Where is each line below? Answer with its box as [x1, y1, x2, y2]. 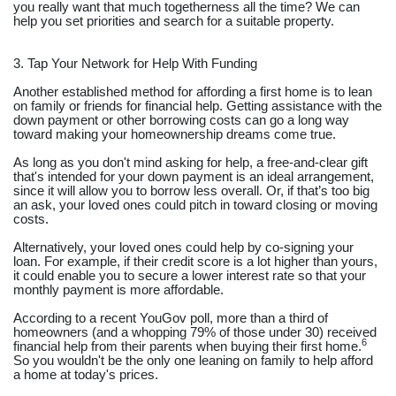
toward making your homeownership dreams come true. [13, 126, 336, 141]
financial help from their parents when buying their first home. [13, 339, 362, 354]
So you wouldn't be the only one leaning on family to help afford [13, 353, 373, 368]
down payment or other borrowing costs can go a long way [13, 112, 349, 127]
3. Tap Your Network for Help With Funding [13, 56, 257, 71]
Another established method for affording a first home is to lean [13, 84, 372, 99]
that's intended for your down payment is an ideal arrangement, [13, 169, 374, 184]
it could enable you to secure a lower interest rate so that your [13, 268, 366, 283]
